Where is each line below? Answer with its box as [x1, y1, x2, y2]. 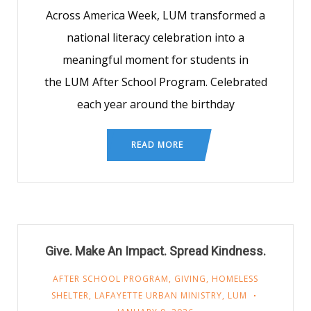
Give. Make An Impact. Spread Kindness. [45, 244, 266, 258]
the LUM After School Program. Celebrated [44, 74, 267, 90]
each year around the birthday [76, 96, 235, 112]
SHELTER [51, 289, 89, 301]
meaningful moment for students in [62, 52, 249, 67]
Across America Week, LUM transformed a [46, 8, 265, 23]
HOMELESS [212, 273, 258, 285]
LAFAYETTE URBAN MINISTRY [94, 289, 222, 301]
